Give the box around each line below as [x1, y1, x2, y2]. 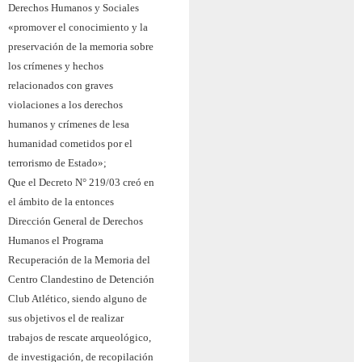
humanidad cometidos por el [8, 137, 133, 149]
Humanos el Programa [8, 234, 103, 246]
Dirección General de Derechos [8, 214, 143, 227]
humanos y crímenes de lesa [8, 117, 129, 130]
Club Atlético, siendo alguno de [8, 292, 147, 305]
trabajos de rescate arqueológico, [8, 330, 151, 343]
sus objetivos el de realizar [8, 311, 124, 324]
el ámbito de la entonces [8, 195, 114, 208]
